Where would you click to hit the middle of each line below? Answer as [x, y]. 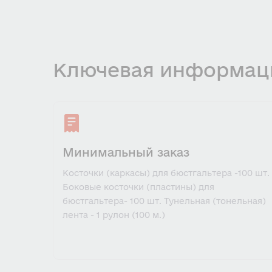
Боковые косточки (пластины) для [138, 187]
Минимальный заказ [126, 152]
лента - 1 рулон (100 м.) [114, 215]
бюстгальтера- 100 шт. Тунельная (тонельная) [164, 201]
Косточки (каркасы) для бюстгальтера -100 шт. [166, 173]
